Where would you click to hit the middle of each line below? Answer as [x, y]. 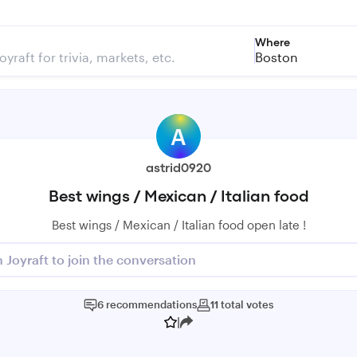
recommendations [151, 304]
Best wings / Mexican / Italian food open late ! [178, 225]
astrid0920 [178, 169]
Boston [277, 57]
